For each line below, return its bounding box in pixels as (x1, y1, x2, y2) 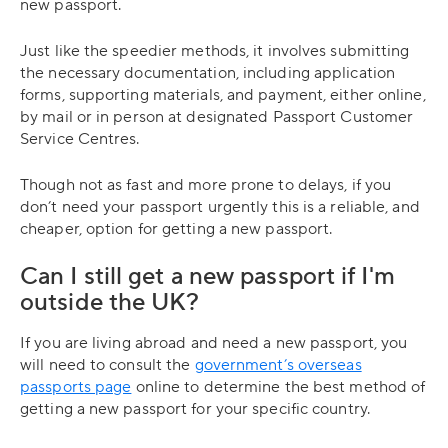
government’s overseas (194, 355, 362, 375)
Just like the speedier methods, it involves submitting (20, 41, 410, 61)
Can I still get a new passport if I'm (20, 261, 395, 292)
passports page (20, 377, 132, 397)
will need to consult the (20, 355, 195, 375)
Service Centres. (20, 129, 144, 149)
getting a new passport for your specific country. (20, 399, 370, 419)
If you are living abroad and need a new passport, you (20, 333, 408, 353)
